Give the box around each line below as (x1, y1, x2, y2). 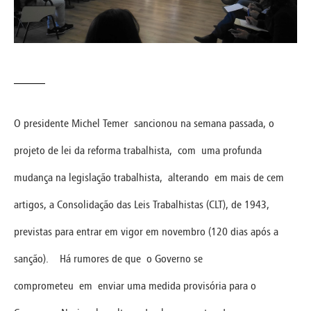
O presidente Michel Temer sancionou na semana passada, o (14, 116, 274, 130)
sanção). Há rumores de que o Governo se (14, 251, 203, 265)
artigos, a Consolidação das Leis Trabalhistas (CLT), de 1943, (14, 197, 269, 211)
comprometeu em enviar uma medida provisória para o (14, 278, 256, 292)
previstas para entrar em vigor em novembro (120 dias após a (14, 224, 278, 238)
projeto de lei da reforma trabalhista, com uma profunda (14, 143, 262, 157)
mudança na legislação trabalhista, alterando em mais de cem (14, 170, 284, 184)
